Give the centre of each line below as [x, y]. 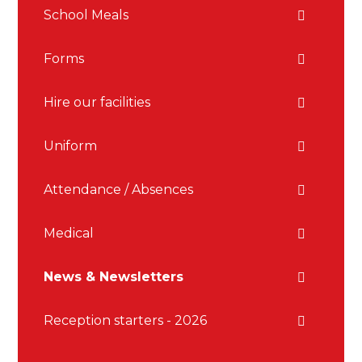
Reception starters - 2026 [126, 321]
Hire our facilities [97, 103]
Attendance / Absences [119, 190]
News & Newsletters [114, 277]
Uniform [71, 146]
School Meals [86, 15]
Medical [69, 234]
